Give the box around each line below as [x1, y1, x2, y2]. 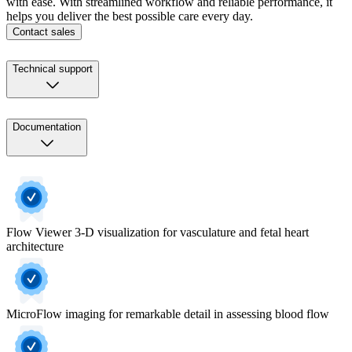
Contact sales [13, 26, 75, 38]
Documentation [13, 120, 81, 133]
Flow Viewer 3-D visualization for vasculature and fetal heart [6, 225, 309, 239]
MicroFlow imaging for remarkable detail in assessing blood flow [6, 306, 329, 321]
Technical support [13, 62, 93, 75]
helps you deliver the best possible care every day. [6, 9, 253, 23]
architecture [6, 239, 64, 253]
